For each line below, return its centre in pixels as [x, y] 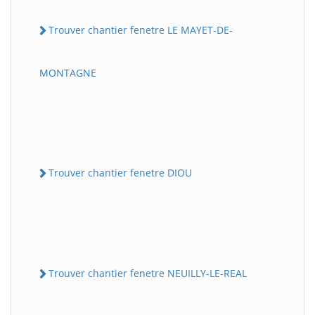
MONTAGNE [68, 72]
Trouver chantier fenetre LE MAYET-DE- [141, 30]
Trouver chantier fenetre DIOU [120, 172]
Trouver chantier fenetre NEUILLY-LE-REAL [148, 274]
